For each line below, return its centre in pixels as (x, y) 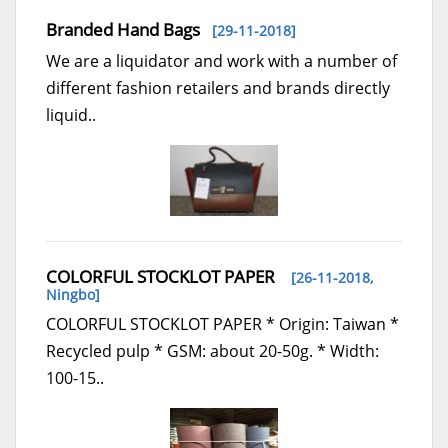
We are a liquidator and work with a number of (221, 60)
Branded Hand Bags (123, 29)
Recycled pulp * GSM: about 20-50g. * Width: (212, 351)
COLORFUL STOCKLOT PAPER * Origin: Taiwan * (222, 324)
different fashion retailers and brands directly (218, 87)
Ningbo (70, 295)
